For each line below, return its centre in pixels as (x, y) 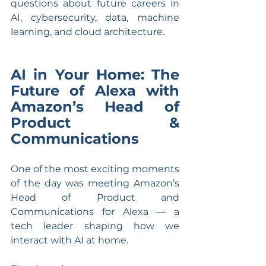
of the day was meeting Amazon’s (95, 183)
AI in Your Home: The (95, 74)
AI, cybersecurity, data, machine (95, 17)
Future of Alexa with (95, 90)
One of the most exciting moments (95, 169)
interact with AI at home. (69, 240)
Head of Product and (95, 197)
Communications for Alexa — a (95, 211)
